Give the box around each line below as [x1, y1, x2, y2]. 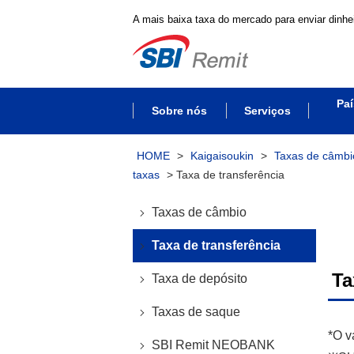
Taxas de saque [152, 305, 240, 318]
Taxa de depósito [152, 272, 247, 285]
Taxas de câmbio [152, 205, 247, 219]
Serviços [243, 104, 291, 117]
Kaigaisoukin [190, 149, 254, 162]
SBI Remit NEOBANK [152, 338, 275, 352]
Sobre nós [152, 104, 207, 117]
